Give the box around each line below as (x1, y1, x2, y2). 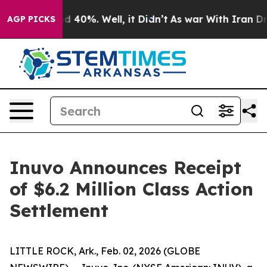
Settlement (10, 199, 108, 222)
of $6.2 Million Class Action (10, 178, 253, 200)
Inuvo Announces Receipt (10, 156, 241, 179)
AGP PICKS (7, 14, 55, 24)
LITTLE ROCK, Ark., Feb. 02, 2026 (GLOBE (10, 245, 200, 257)
